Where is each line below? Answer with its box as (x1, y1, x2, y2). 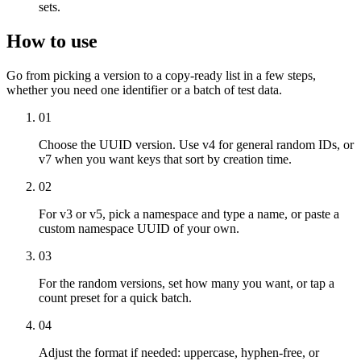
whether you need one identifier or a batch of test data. (6, 83, 282, 98)
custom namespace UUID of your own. (39, 222, 239, 236)
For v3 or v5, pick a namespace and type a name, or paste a (39, 207, 339, 222)
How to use (6, 31, 98, 52)
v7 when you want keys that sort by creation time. (39, 152, 292, 167)
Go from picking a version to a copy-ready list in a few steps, (6, 68, 316, 83)
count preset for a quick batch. (39, 291, 192, 305)
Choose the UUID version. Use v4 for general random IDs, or (39, 138, 354, 152)
